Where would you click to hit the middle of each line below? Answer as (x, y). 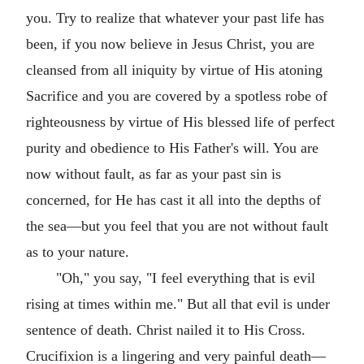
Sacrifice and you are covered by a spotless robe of (177, 96)
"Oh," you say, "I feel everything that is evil (185, 278)
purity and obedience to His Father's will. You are (172, 148)
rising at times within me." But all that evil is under (178, 304)
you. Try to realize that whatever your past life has (175, 18)
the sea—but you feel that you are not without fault (177, 226)
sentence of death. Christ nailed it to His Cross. (166, 330)
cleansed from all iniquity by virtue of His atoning (174, 70)
